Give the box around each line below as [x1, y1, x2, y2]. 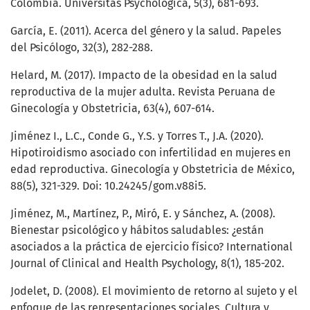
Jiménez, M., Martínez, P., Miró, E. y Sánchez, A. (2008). [10, 207, 275, 221]
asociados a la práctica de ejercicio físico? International [10, 240, 293, 254]
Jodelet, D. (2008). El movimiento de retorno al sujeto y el [10, 284, 298, 298]
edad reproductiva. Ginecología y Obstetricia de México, [10, 163, 295, 176]
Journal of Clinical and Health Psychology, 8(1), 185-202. [10, 257, 284, 271]
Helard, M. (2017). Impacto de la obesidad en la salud [10, 69, 277, 82]
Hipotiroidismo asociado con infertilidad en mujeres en [10, 146, 291, 160]
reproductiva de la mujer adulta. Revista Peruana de [10, 85, 275, 99]
